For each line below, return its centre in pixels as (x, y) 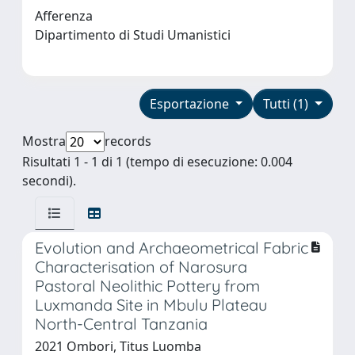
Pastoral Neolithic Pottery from (147, 285)
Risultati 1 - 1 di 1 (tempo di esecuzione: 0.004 (157, 161)
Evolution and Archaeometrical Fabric (172, 247)
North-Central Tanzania (121, 323)
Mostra (44, 141)
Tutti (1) (288, 103)
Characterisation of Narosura (141, 266)
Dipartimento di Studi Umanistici (136, 34)
